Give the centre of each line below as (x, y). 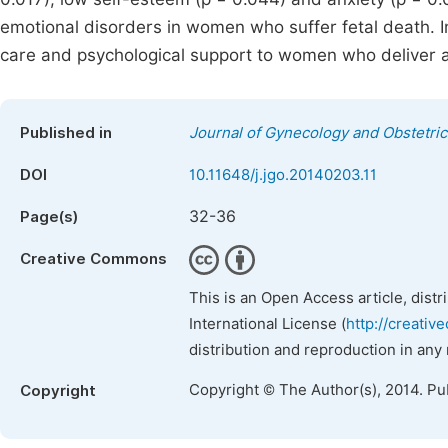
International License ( (267, 324)
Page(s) (49, 217)
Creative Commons (93, 259)
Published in (66, 133)
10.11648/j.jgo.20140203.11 (283, 175)
